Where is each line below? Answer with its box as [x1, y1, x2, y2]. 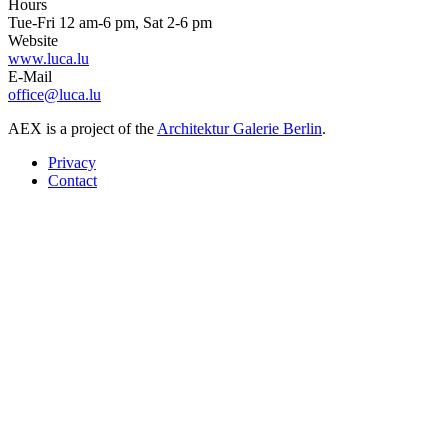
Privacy [48, 154, 96, 172]
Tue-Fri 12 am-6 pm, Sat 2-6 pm [8, 14, 212, 32]
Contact [48, 172, 97, 190]
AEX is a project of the [8, 120, 157, 138]
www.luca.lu [8, 50, 89, 68]
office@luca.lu [8, 86, 101, 104]
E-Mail [8, 68, 52, 86]
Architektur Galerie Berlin [157, 120, 322, 138]
